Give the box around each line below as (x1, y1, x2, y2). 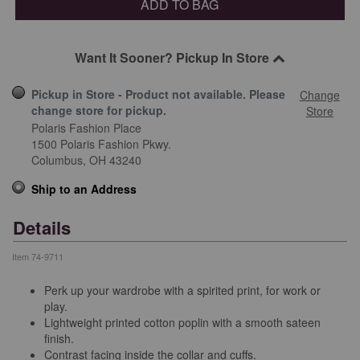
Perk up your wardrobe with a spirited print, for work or (44, 282, 321, 299)
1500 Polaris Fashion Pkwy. (31, 135, 171, 152)
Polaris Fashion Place (31, 119, 141, 136)
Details (13, 214, 72, 240)
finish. (44, 330, 77, 347)
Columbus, (31, 151, 86, 168)
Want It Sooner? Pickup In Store (75, 47, 272, 67)
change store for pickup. (31, 101, 166, 118)
